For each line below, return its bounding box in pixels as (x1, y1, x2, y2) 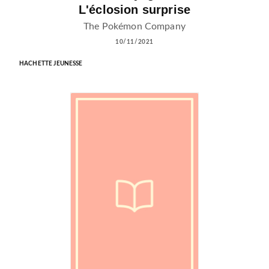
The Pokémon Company (83, 21, 186, 31)
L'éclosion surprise (78, 2, 191, 16)
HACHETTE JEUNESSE (19, 60, 83, 67)
